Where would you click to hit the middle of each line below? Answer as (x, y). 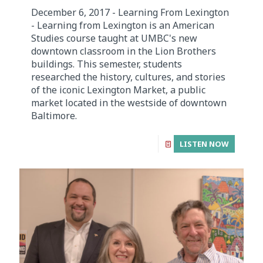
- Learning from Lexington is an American (123, 25)
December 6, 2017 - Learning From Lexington (130, 12)
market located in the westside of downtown (129, 102)
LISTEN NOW (204, 144)
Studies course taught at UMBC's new (114, 38)
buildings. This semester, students (107, 64)
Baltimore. (54, 115)
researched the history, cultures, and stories (128, 77)
